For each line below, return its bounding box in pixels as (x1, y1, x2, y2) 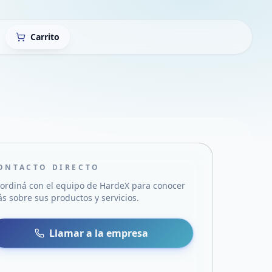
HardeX (100, 180, 130, 191)
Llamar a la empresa (49, 226, 149, 240)
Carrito (30, 31, 59, 42)
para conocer (129, 180, 186, 191)
